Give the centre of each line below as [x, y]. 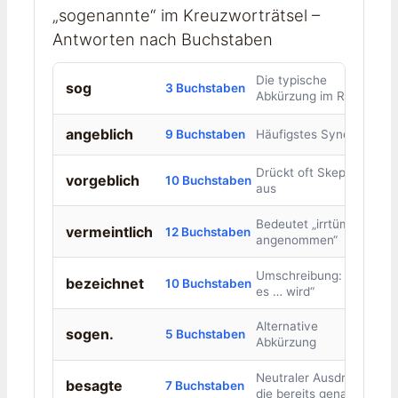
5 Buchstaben [205, 334]
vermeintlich [109, 231]
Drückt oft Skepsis [308, 172]
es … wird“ [285, 291]
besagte [94, 386]
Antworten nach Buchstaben [163, 39]
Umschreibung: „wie [312, 275]
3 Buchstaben [205, 88]
